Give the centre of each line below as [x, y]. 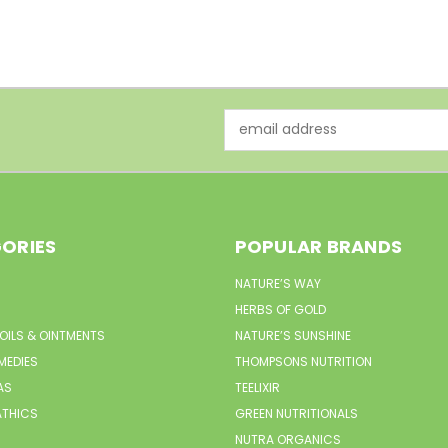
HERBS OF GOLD [280, 309]
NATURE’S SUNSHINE [292, 335]
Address [251, 139]
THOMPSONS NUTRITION [303, 361]
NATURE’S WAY [277, 283]
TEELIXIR [257, 387]
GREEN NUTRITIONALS [296, 413]
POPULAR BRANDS [318, 246]
